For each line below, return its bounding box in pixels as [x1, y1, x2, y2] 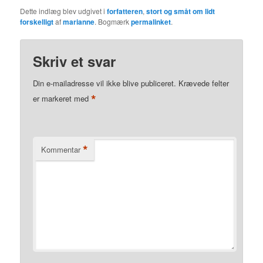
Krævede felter [178, 77, 230, 89]
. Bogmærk [95, 16, 131, 27]
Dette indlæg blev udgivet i [20, 6, 107, 16]
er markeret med [33, 93, 92, 104]
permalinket [131, 16, 171, 28]
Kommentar [41, 144, 81, 156]
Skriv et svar [33, 51, 116, 72]
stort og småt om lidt [146, 6, 215, 17]
